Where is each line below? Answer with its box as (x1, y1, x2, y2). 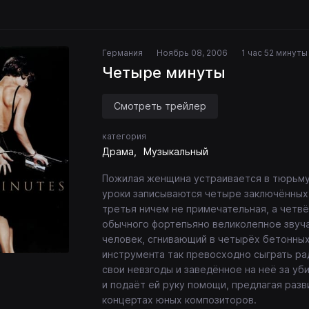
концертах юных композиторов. (102, 294, 257, 306)
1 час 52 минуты (241, 48, 308, 59)
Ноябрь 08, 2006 (157, 48, 228, 59)
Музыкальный (143, 146, 208, 158)
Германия (102, 48, 143, 59)
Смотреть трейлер (114, 100, 206, 112)
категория (102, 131, 146, 142)
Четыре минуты (102, 63, 226, 82)
